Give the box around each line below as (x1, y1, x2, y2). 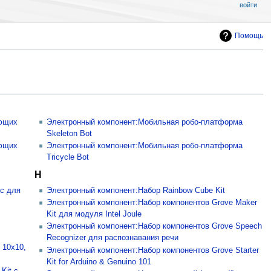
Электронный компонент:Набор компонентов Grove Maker (47, 198, 258, 207)
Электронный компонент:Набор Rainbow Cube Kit (47, 186, 226, 195)
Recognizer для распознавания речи (47, 233, 179, 243)
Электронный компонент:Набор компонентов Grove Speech (47, 222, 263, 231)
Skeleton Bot (47, 129, 93, 138)
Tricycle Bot (47, 152, 90, 162)
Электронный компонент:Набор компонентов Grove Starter (47, 246, 260, 255)
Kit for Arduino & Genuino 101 (47, 257, 152, 266)
